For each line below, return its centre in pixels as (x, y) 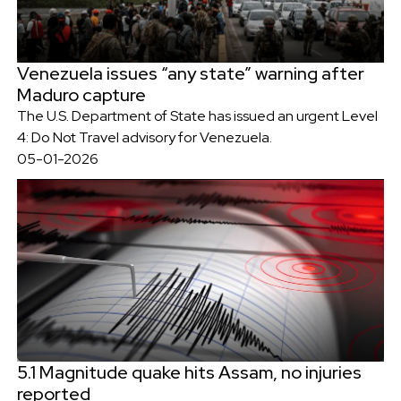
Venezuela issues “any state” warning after (190, 74)
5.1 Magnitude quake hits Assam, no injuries (189, 372)
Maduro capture (81, 95)
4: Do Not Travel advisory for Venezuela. (144, 138)
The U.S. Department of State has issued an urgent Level (197, 116)
